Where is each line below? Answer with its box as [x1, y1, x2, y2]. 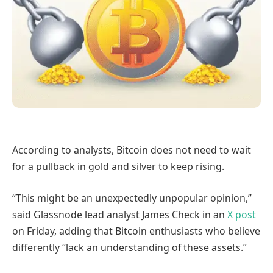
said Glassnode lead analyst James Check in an [12, 207, 227, 221]
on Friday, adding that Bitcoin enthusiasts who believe [12, 224, 260, 238]
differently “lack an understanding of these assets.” [12, 240, 247, 254]
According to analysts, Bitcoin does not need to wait [12, 143, 251, 157]
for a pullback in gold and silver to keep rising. [12, 160, 224, 174]
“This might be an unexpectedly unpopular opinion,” [12, 191, 252, 205]
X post [227, 207, 256, 221]
